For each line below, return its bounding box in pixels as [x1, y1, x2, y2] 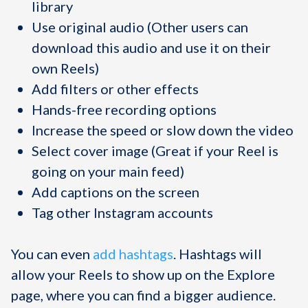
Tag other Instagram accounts [32, 204, 213, 221]
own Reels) [32, 60, 99, 76]
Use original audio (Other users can [32, 19, 248, 35]
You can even [11, 245, 93, 262]
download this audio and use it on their [32, 39, 271, 56]
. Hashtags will [173, 245, 262, 262]
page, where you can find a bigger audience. [11, 287, 276, 303]
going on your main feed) [32, 163, 184, 179]
